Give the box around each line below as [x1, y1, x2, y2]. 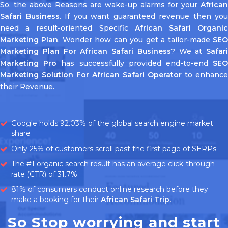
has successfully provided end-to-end [56, 58, 213, 68]
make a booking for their [11, 194, 101, 204]
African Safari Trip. [101, 194, 171, 204]
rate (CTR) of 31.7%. [11, 169, 79, 179]
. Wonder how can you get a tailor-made [58, 35, 213, 44]
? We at [170, 46, 206, 56]
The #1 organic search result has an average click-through [11, 159, 215, 168]
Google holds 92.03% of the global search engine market [11, 118, 213, 128]
